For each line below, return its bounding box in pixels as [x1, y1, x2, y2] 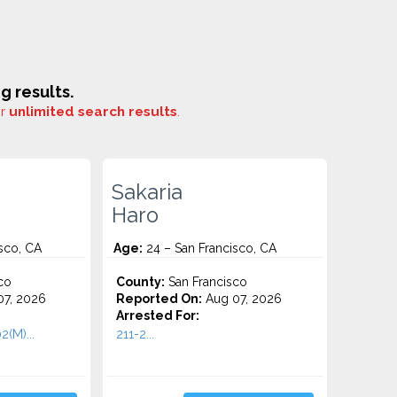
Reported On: [116, 292, 203, 306]
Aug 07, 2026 [202, 292, 283, 306]
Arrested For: [116, 308, 200, 323]
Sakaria [112, 180, 183, 205]
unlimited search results [9, 104, 177, 120]
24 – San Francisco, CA [143, 241, 277, 255]
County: [116, 275, 166, 289]
